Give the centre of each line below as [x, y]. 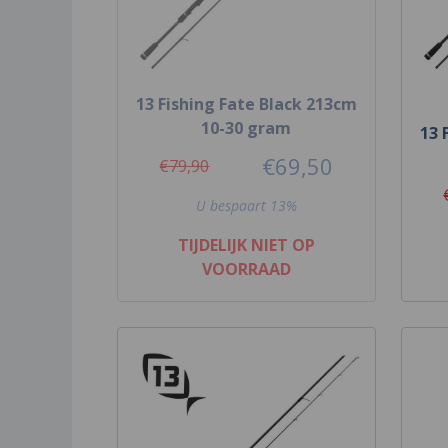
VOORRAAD [246, 268]
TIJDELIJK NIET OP [246, 244]
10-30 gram [246, 127]
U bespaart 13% [246, 205]
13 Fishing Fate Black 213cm [246, 103]
